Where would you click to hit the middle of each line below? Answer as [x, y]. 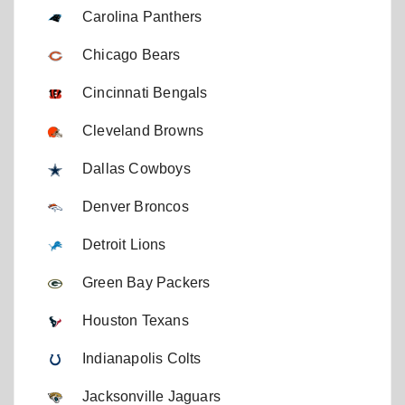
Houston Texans [136, 321]
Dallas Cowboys [137, 169]
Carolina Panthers [142, 17]
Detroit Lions [124, 245]
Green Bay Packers [146, 283]
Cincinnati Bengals [145, 93]
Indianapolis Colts [142, 359]
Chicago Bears [132, 55]
